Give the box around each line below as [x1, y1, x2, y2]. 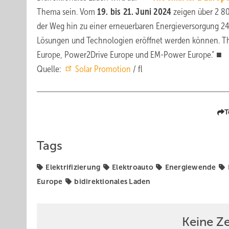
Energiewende [165, 163, 216, 171]
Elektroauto [112, 163, 153, 171]
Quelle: [37, 64, 63, 74]
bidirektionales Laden [74, 177, 151, 186]
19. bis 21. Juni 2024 [97, 7, 172, 17]
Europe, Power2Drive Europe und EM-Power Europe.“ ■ [37, 50, 222, 60]
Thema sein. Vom [37, 7, 97, 17]
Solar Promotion [75, 64, 131, 74]
